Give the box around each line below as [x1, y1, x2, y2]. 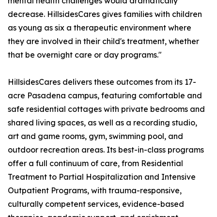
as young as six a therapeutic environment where [8, 23, 191, 33]
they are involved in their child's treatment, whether [8, 36, 199, 46]
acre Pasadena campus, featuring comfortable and [8, 91, 202, 101]
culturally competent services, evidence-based [8, 199, 184, 209]
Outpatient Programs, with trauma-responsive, [8, 186, 182, 196]
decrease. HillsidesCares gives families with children [8, 9, 202, 19]
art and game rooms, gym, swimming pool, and [8, 131, 183, 141]
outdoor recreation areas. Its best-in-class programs [8, 145, 204, 155]
